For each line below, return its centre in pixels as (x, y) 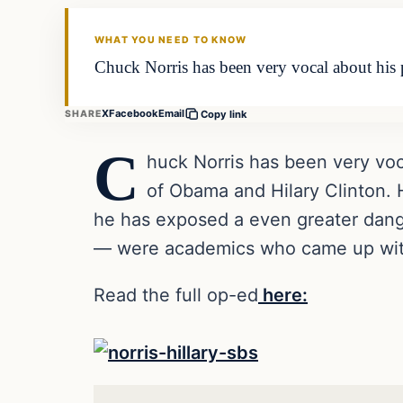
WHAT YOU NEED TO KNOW (170, 40)
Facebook (134, 114)
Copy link (224, 114)
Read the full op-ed (176, 295)
